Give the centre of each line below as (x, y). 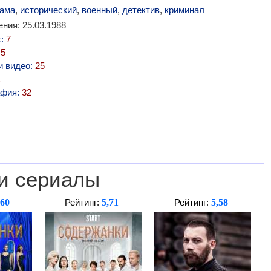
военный (99, 10)
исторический (48, 10)
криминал (184, 10)
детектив (141, 10)
